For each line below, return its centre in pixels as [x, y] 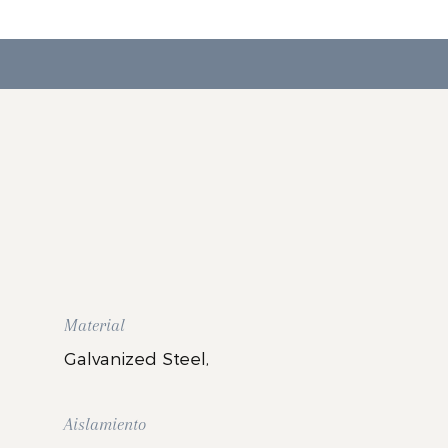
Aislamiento [105, 424]
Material [94, 325]
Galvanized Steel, [137, 358]
